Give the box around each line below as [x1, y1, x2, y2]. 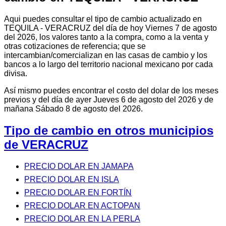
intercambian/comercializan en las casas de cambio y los [4, 51, 207, 60]
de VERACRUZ [4, 138, 88, 152]
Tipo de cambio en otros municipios [4, 124, 213, 138]
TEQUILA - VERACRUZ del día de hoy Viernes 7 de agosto [4, 24, 217, 33]
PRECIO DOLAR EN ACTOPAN [24, 201, 140, 210]
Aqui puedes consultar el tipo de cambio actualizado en [4, 15, 202, 24]
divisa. [4, 69, 27, 78]
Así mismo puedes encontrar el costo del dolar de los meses [4, 86, 218, 95]
